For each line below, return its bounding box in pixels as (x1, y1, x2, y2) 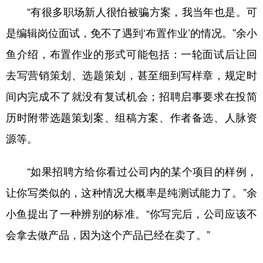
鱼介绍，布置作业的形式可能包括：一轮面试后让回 (6, 49, 257, 59)
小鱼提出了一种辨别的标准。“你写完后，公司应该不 (6, 208, 257, 219)
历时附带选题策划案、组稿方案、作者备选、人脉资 (6, 112, 257, 123)
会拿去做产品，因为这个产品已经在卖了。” (6, 230, 210, 240)
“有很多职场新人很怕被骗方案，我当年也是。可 (6, 6, 257, 17)
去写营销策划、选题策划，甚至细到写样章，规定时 (6, 70, 257, 80)
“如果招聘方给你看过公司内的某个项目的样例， (6, 166, 257, 177)
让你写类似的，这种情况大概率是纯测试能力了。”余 (6, 187, 257, 198)
